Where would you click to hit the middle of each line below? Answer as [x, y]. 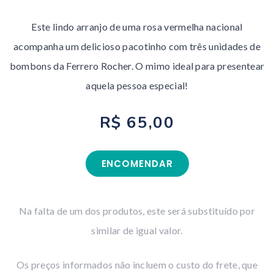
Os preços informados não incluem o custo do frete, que [137, 264]
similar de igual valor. [137, 230]
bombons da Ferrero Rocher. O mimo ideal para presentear [137, 65]
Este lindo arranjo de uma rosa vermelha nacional [137, 26]
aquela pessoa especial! [137, 85]
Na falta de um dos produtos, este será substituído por [137, 210]
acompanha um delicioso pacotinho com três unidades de [137, 46]
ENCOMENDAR [137, 163]
